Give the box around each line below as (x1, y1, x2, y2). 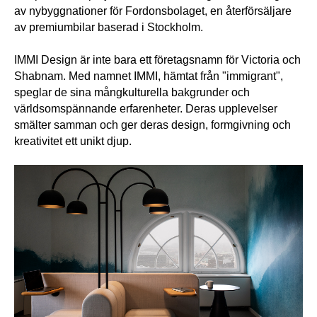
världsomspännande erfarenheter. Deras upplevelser (14, 102, 277, 115)
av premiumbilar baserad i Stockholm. (14, 21, 203, 33)
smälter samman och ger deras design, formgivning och (14, 118, 291, 131)
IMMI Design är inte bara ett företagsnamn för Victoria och (14, 53, 301, 66)
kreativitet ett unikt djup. (14, 134, 132, 147)
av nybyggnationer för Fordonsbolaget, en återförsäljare (14, 4, 292, 17)
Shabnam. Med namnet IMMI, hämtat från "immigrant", (14, 69, 283, 82)
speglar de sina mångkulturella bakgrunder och (14, 86, 250, 98)
